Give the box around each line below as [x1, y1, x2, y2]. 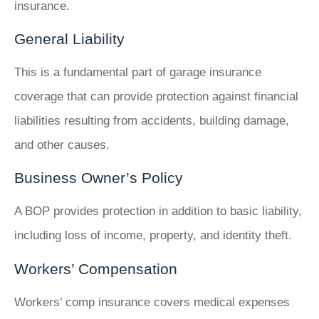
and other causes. [14, 137, 110, 152]
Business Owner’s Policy [14, 169, 183, 187]
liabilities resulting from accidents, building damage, [14, 113, 289, 127]
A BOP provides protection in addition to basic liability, [14, 204, 302, 219]
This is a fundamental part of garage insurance [14, 65, 261, 79]
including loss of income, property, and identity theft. [14, 229, 292, 243]
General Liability [14, 30, 125, 47]
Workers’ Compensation [14, 260, 177, 277]
